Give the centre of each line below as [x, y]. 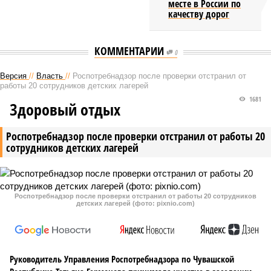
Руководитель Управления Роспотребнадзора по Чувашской [122, 259]
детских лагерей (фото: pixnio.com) [135, 203]
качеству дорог [199, 14]
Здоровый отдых [65, 109]
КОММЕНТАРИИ [130, 51]
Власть [50, 76]
